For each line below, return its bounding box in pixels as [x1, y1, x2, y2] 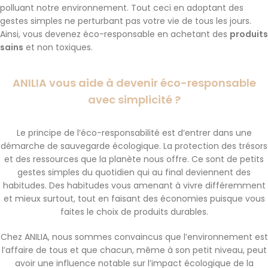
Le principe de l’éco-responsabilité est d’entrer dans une [16, 127, 252, 139]
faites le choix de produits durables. [60, 206, 208, 218]
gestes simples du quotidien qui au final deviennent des [17, 166, 251, 178]
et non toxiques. [23, 41, 93, 53]
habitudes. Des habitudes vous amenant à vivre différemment [2, 179, 266, 191]
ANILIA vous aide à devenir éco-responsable [12, 75, 256, 90]
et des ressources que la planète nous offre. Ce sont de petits [4, 153, 264, 165]
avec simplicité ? [87, 92, 181, 107]
